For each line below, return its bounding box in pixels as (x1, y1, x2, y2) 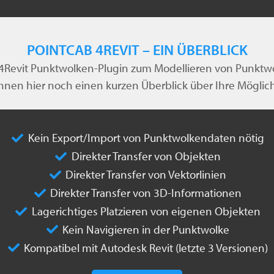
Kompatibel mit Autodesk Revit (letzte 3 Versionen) (24, 240, 268, 255)
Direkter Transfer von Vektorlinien (65, 167, 226, 182)
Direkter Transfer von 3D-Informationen (50, 185, 242, 201)
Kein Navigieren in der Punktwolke (62, 221, 229, 237)
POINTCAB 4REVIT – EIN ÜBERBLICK (26, 40, 248, 59)
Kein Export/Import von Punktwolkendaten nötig (28, 130, 264, 146)
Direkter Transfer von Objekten (71, 149, 221, 164)
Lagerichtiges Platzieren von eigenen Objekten (31, 204, 261, 219)
